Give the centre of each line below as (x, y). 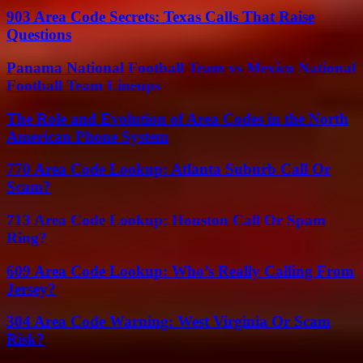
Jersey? (31, 288)
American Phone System (88, 136)
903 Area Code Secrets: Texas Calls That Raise (160, 17)
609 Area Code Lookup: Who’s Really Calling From (180, 271)
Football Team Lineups (83, 85)
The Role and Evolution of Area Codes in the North (177, 118)
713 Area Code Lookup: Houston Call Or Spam (166, 220)
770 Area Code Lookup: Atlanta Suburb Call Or (169, 169)
